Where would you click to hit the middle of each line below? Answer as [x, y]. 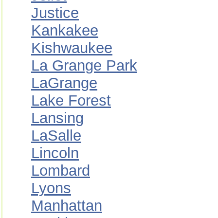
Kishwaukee [72, 48]
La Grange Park [84, 65]
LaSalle [56, 136]
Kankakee [65, 30]
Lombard [61, 171]
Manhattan [67, 206]
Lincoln [55, 153]
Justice [55, 13]
